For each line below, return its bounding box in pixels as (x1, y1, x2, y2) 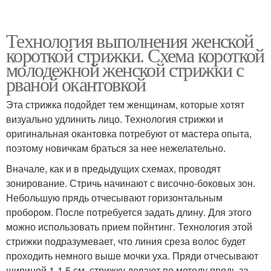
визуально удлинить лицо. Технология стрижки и (6, 111, 223, 126)
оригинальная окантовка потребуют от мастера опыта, (6, 126, 252, 140)
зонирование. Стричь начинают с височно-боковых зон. (6, 175, 255, 190)
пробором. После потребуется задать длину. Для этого (6, 204, 252, 219)
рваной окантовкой (6, 70, 146, 97)
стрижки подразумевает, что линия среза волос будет (6, 233, 246, 248)
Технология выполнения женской (6, 27, 253, 53)
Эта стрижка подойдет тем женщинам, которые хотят (6, 97, 244, 111)
